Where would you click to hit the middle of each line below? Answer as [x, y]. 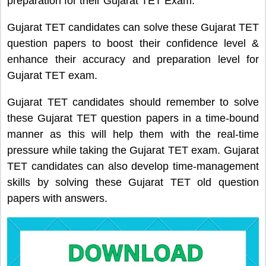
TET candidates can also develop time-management [133, 167]
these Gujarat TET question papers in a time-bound [133, 118]
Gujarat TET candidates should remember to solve [133, 102]
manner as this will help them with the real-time [133, 134]
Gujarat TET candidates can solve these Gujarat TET [133, 28]
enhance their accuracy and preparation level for [133, 60]
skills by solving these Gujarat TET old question [133, 183]
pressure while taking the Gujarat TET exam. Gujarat [133, 151]
